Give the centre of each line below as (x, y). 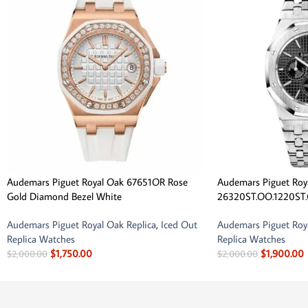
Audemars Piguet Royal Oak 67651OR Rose (97, 181)
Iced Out (179, 224)
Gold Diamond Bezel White (64, 196)
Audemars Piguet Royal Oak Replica (81, 224)
